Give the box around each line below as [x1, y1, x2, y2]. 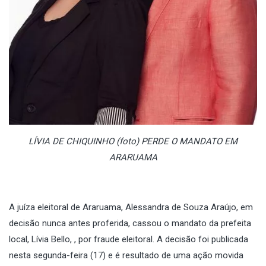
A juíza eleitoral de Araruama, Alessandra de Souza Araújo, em [9, 202, 253, 213]
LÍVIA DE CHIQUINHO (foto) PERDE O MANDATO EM [28, 136, 237, 147]
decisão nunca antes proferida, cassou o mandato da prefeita [9, 218, 251, 229]
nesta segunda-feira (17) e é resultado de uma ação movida [9, 250, 243, 261]
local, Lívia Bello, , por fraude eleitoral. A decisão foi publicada [9, 234, 248, 245]
